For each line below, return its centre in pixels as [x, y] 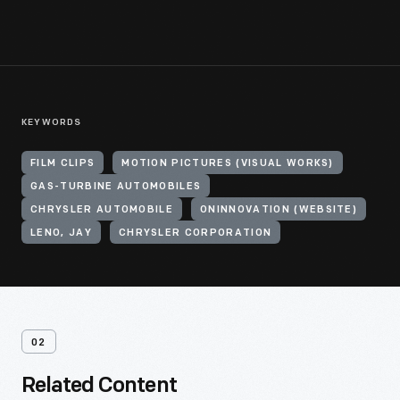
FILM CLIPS [63, 164]
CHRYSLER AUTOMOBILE [102, 210]
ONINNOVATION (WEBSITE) [279, 210]
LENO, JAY [61, 233]
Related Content [99, 387]
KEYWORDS [52, 123]
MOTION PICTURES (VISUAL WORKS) [228, 164]
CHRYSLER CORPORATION [195, 233]
